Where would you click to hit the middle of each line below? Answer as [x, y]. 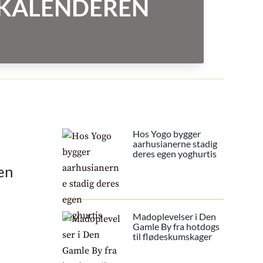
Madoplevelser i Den [174, 216]
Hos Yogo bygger [166, 133]
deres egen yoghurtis [174, 153]
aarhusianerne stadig [175, 143]
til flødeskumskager [172, 236]
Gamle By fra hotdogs [176, 226]
